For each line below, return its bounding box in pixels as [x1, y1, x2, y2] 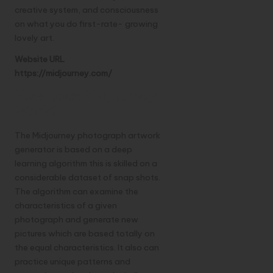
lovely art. [15, 32, 54, 44]
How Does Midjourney [15, 87, 157, 105]
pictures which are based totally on [15, 227, 155, 239]
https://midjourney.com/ [15, 68, 112, 79]
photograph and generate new [15, 213, 138, 225]
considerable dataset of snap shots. [15, 171, 160, 183]
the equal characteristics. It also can [15, 241, 159, 253]
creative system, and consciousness [15, 4, 158, 16]
